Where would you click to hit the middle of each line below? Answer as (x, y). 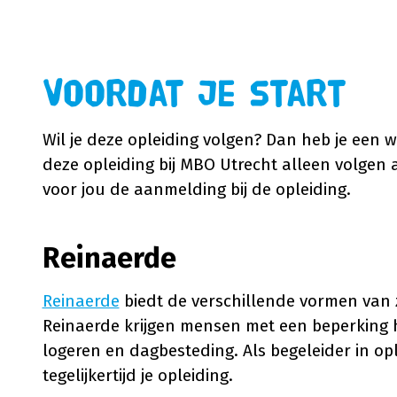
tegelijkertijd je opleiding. (137, 375)
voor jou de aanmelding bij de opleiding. (196, 189)
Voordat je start (194, 95)
